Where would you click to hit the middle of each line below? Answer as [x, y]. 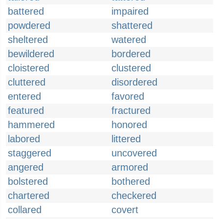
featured [26, 110]
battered [26, 11]
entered [24, 96]
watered [129, 40]
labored [24, 139]
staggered [30, 153]
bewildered [31, 54]
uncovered [134, 153]
